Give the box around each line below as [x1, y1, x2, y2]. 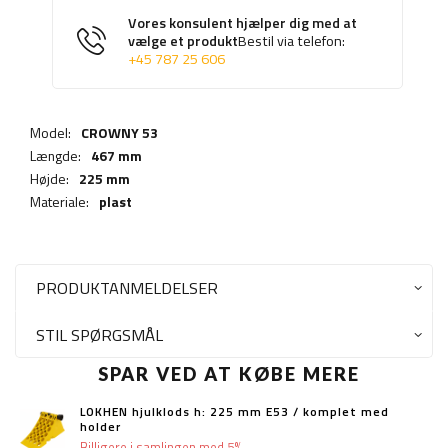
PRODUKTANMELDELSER [36, 275, 218, 301]
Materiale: [30, 191, 89, 213]
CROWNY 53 [81, 122, 158, 144]
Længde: [30, 145, 81, 167]
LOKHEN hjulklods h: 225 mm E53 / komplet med [80, 402, 389, 422]
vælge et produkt [128, 30, 238, 53]
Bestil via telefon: [238, 30, 345, 53]
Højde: [30, 168, 69, 190]
